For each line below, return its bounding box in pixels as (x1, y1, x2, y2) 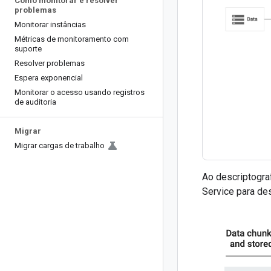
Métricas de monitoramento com (15, 34, 129, 44)
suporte (15, 44, 42, 53)
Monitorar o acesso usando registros (15, 88, 145, 97)
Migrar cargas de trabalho (15, 141, 105, 150)
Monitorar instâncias (15, 20, 86, 29)
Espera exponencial (15, 73, 83, 82)
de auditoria (15, 97, 56, 106)
